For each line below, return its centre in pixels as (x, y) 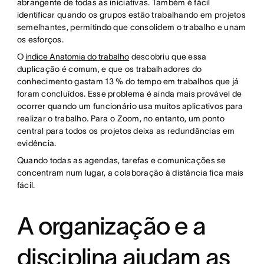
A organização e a (111, 226)
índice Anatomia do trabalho (77, 57)
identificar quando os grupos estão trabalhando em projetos (131, 15)
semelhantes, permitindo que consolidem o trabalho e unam (131, 27)
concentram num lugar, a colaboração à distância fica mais (130, 173)
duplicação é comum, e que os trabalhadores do (109, 69)
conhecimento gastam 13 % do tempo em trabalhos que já (128, 82)
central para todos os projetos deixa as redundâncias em (126, 131)
